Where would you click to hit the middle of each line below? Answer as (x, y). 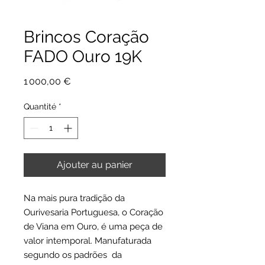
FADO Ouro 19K (83, 57)
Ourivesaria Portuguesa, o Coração (93, 213)
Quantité (40, 107)
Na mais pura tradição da (74, 198)
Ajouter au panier (95, 165)
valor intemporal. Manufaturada (88, 241)
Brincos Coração (86, 37)
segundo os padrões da (73, 255)
